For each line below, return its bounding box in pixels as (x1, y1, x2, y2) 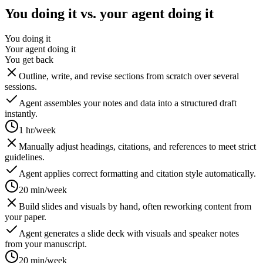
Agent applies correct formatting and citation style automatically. (19, 168, 256, 178)
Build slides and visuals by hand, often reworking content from (19, 201, 251, 211)
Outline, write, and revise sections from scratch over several (19, 70, 239, 81)
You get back (5, 54, 53, 65)
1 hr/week (19, 124, 56, 135)
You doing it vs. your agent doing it (5, 5, 214, 21)
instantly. (5, 108, 38, 119)
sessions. (5, 81, 37, 92)
